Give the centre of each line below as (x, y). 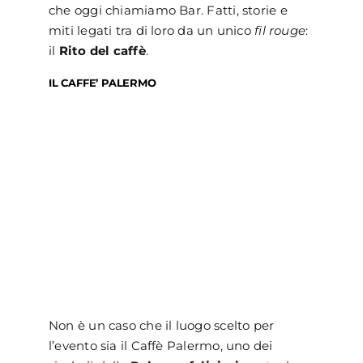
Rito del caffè (102, 50)
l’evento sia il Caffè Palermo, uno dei (160, 345)
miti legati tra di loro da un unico (152, 30)
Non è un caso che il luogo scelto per (161, 325)
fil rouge (280, 30)
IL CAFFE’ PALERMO (102, 82)
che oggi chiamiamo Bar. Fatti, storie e (168, 10)
